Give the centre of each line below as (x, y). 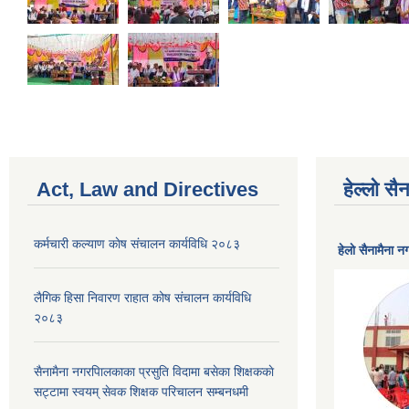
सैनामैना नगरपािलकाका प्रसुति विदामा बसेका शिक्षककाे (154, 371)
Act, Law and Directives (147, 189)
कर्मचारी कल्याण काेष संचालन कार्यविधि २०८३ (137, 243)
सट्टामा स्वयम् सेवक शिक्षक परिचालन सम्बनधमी (141, 391)
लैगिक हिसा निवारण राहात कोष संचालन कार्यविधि (142, 297)
